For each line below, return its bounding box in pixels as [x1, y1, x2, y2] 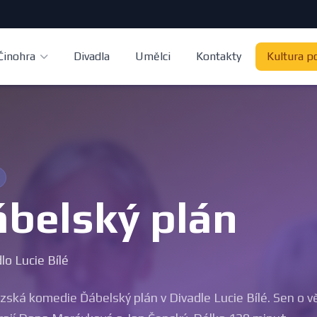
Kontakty [196, 50, 242, 63]
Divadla [74, 50, 110, 63]
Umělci [135, 50, 171, 63]
